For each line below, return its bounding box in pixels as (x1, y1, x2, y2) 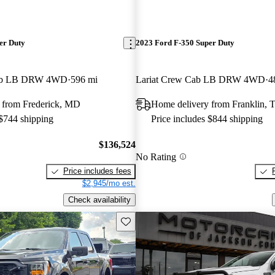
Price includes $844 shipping (150, 113, 263, 124)
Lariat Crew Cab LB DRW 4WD (135, 74, 265, 85)
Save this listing (120, 215, 177, 225)
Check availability (68, 195, 131, 204)
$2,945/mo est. (82, 179, 136, 188)
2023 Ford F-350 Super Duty (135, 38, 234, 48)
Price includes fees (63, 166, 131, 176)
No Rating (135, 151, 176, 162)
